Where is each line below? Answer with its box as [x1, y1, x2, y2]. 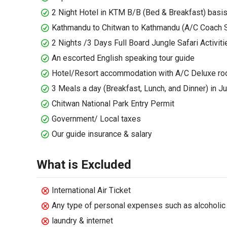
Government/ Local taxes [52, 114, 141, 124]
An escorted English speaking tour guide [52, 53, 195, 63]
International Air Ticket [52, 185, 131, 195]
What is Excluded [36, 158, 131, 172]
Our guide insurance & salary [52, 129, 152, 139]
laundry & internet [52, 216, 113, 225]
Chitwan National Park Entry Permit [52, 99, 174, 108]
